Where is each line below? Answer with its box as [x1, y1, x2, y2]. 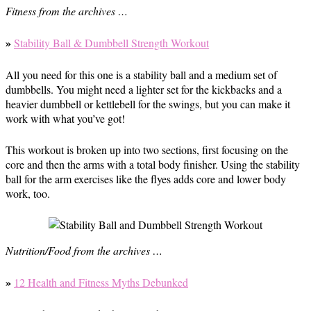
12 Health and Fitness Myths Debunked [14, 275, 188, 289]
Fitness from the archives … [6, 3, 128, 18]
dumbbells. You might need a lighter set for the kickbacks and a [6, 82, 282, 96]
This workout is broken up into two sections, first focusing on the [6, 142, 288, 157]
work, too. [6, 186, 50, 201]
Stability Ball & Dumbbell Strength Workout [14, 35, 209, 50]
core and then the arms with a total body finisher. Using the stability [6, 157, 300, 171]
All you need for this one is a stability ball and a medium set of [6, 67, 277, 82]
